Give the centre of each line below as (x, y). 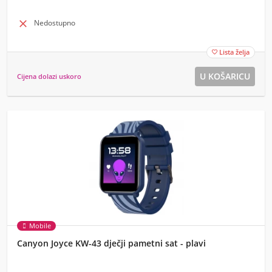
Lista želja (234, 52)
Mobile (40, 226)
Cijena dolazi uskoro (49, 76)
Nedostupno (55, 23)
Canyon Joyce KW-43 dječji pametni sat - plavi (111, 243)
